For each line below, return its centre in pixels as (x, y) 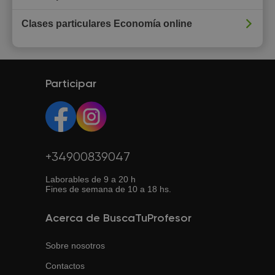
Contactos (65, 266)
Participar (71, 84)
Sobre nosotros (75, 246)
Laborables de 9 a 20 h (91, 179)
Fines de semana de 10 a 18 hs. (108, 189)
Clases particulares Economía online (107, 24)
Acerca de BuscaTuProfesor (118, 219)
